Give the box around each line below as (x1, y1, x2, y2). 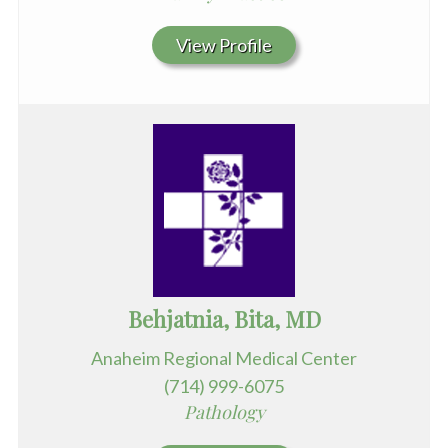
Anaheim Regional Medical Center (91, 347, 357, 370)
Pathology (183, 400, 265, 425)
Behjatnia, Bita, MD (127, 304, 321, 335)
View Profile (176, 34, 272, 57)
